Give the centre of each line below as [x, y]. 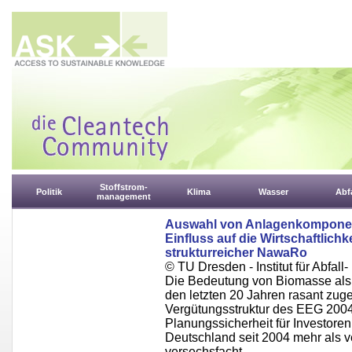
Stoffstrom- [124, 187]
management [124, 196]
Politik [49, 192]
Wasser [273, 192]
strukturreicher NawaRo [236, 253]
